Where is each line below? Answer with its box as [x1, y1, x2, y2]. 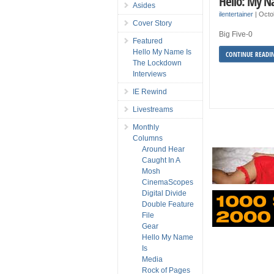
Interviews [133, 69, 166, 78]
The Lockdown [133, 58, 182, 67]
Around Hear [142, 144, 185, 154]
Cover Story [133, 18, 172, 28]
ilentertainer [219, 10, 254, 18]
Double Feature [142, 199, 194, 209]
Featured [133, 36, 163, 45]
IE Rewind [133, 87, 167, 96]
